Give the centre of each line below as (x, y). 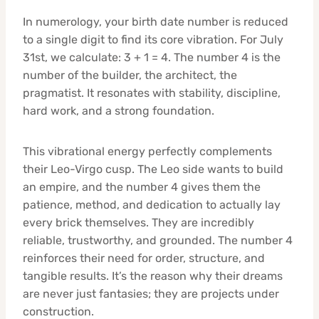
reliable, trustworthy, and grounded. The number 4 (158, 240)
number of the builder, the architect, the (130, 75)
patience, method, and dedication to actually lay (152, 204)
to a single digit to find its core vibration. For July (153, 39)
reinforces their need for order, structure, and (144, 258)
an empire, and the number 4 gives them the (142, 187)
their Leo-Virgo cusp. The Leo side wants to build (153, 169)
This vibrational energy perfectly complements (147, 151)
